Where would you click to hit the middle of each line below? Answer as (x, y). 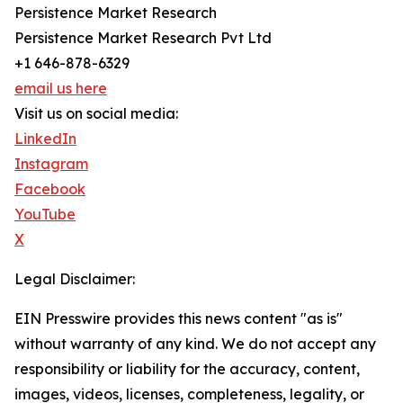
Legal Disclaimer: (75, 279)
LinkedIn (45, 139)
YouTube (45, 214)
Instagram (51, 164)
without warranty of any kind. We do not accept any (195, 344)
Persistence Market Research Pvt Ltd (143, 38)
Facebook (50, 189)
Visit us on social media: (96, 113)
